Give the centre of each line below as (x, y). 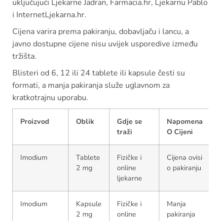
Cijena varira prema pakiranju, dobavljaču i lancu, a (101, 32)
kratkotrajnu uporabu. (50, 98)
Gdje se (129, 122)
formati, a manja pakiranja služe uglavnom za (91, 86)
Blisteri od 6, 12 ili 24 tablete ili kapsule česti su (99, 73)
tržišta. (24, 56)
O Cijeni (180, 132)
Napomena (185, 122)
